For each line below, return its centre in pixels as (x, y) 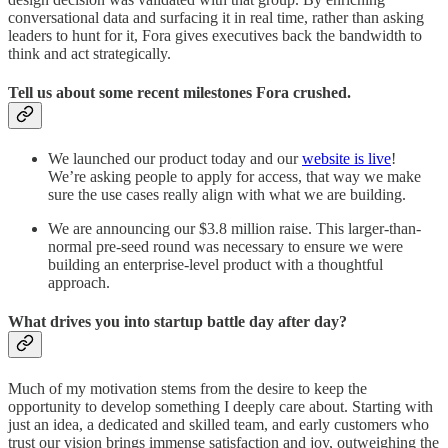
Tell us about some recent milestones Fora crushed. (181, 92)
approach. (79, 283)
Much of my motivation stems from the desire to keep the (187, 388)
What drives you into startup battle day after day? (177, 322)
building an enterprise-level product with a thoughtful (215, 265)
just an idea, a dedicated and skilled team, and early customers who (218, 424)
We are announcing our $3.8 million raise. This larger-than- (234, 229)
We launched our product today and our (175, 159)
